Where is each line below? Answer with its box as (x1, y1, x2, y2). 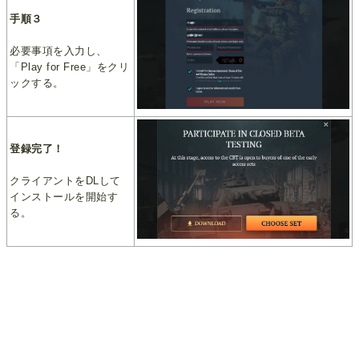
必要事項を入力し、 (10, 45, 107, 58)
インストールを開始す (10, 191, 119, 204)
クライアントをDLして (10, 175, 121, 188)
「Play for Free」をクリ (10, 61, 130, 74)
